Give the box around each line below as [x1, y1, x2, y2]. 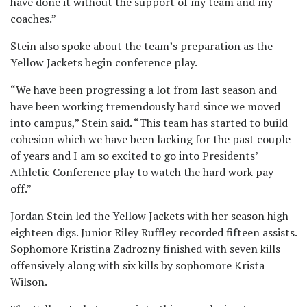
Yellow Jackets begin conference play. [10, 55, 199, 71]
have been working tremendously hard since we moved [10, 99, 280, 114]
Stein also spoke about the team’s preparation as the [10, 38, 273, 54]
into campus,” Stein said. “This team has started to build [10, 115, 288, 131]
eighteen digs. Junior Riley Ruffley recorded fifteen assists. [10, 225, 297, 241]
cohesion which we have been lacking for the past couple [10, 132, 291, 147]
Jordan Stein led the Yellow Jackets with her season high [10, 208, 288, 224]
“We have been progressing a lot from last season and [10, 82, 277, 98]
